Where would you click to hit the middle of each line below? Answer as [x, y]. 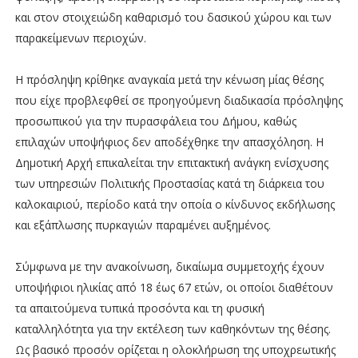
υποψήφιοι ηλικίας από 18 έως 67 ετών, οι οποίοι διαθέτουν [174, 287]
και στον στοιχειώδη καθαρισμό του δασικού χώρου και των [173, 17]
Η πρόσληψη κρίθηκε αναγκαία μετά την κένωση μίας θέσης [169, 79]
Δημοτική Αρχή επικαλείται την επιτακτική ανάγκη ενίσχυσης [171, 162]
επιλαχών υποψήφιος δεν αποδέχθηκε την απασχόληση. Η [169, 141]
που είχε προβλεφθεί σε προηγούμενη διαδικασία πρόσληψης [179, 100]
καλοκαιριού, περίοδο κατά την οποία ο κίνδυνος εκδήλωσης [175, 204]
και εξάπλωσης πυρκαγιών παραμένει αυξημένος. [143, 225]
